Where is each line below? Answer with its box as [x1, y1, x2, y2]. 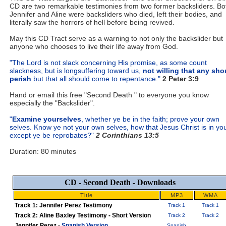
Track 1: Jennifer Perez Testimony [14, 202, 112, 209]
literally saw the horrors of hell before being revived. [10, 18, 175, 26]
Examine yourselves [12, 115, 81, 123]
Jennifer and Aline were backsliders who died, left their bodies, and [10, 10, 222, 18]
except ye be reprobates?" [10, 131, 94, 139]
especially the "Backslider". [10, 99, 95, 107]
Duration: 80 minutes [10, 147, 76, 155]
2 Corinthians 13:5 [96, 131, 159, 139]
